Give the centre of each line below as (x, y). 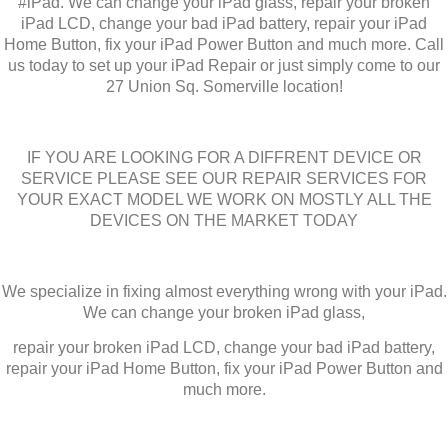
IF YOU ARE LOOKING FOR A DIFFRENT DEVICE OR (224, 157)
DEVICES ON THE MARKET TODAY (224, 220)
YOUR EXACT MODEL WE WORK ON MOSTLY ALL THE (224, 199)
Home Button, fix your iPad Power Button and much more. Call (224, 44)
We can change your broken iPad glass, (224, 312)
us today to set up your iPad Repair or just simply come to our (224, 65)
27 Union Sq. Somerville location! (224, 86)
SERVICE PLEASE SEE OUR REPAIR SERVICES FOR (224, 178)
